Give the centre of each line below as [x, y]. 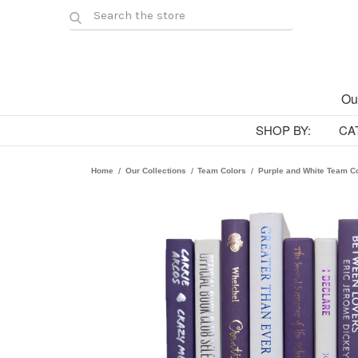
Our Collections [155, 171]
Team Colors [222, 171]
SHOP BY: [283, 130]
